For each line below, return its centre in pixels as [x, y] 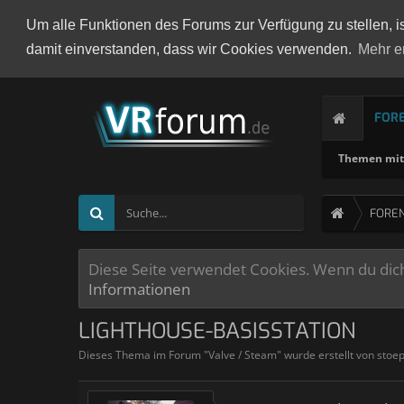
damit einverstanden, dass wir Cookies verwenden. [190, 50]
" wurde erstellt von [327, 355]
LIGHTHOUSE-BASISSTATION [217, 331]
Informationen [139, 289]
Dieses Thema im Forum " [143, 355]
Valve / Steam [243, 355]
